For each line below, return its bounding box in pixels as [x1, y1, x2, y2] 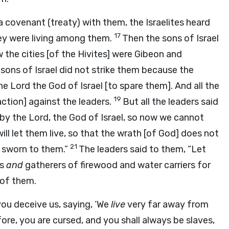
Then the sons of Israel [122, 33, 219, 44]
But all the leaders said [123, 96, 218, 107]
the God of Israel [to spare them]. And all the [30, 80, 219, 91]
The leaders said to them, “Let [79, 144, 206, 155]
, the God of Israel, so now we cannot [49, 112, 204, 123]
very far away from [125, 199, 209, 210]
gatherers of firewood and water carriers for [23, 159, 211, 171]
